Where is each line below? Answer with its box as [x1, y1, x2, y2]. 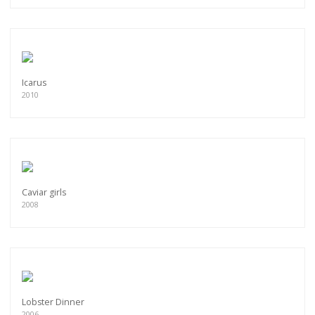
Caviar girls [22, 186, 66, 199]
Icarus [22, 77, 46, 89]
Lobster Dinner [22, 296, 84, 309]
